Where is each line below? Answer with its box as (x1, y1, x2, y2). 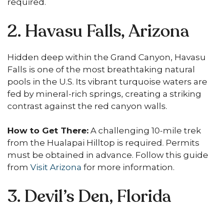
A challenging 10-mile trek (88, 126, 201, 135)
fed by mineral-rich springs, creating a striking (7, 88, 201, 99)
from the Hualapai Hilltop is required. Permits (7, 138, 199, 148)
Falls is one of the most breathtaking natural (7, 64, 195, 74)
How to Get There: (7, 126, 88, 135)
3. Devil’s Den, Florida (7, 184, 172, 208)
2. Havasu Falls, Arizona (7, 19, 190, 43)
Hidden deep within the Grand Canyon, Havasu (7, 52, 206, 62)
